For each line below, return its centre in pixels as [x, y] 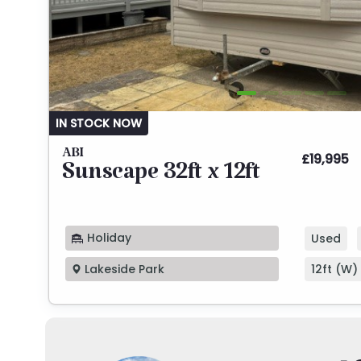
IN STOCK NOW [99, 124]
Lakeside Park [123, 269]
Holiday [108, 238]
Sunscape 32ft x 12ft [161, 178]
